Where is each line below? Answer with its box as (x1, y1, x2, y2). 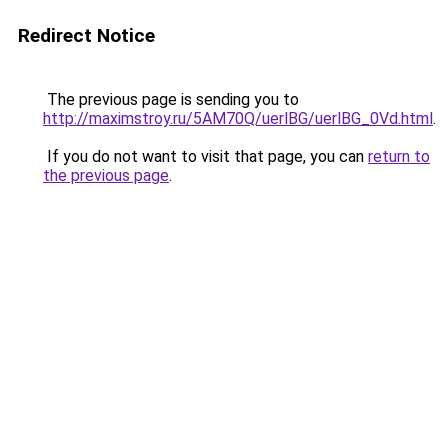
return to (368, 147, 430, 166)
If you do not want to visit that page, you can (43, 147, 368, 166)
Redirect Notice (18, 24, 155, 47)
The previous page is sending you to (43, 90, 299, 109)
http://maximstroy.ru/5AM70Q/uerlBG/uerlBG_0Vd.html (43, 109, 433, 128)
